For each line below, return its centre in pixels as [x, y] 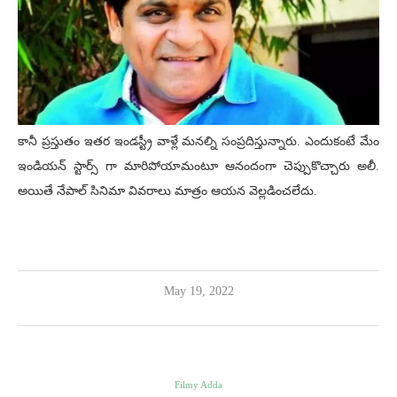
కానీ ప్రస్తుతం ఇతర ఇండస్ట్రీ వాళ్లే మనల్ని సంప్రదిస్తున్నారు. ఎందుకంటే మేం [198, 141]
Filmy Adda [198, 385]
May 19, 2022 [198, 291]
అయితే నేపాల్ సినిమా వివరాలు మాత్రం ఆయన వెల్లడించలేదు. [167, 191]
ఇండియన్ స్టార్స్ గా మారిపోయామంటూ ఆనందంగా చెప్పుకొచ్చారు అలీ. [198, 166]
